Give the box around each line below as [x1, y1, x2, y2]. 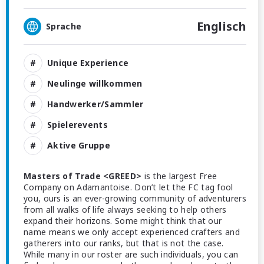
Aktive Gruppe [47, 139, 110, 151]
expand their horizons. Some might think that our [24, 215, 222, 226]
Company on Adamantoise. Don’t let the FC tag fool [24, 181, 233, 193]
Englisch [196, 18, 246, 34]
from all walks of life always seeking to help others [24, 204, 227, 215]
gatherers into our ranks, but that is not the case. [24, 237, 224, 249]
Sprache [46, 21, 82, 32]
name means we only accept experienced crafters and [24, 226, 240, 237]
